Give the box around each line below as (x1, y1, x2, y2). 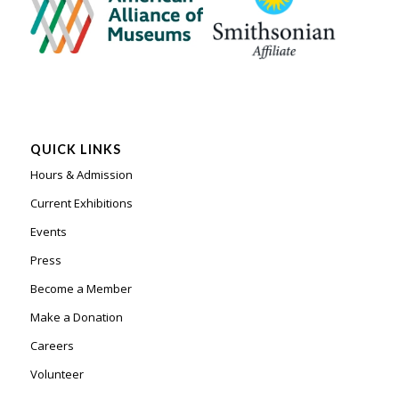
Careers (29, 338, 74, 354)
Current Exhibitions (29, 195, 133, 212)
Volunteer (29, 366, 84, 383)
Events (29, 224, 67, 240)
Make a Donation (29, 309, 123, 326)
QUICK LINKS (29, 142, 121, 157)
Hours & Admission (29, 167, 133, 183)
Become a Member (29, 281, 132, 297)
